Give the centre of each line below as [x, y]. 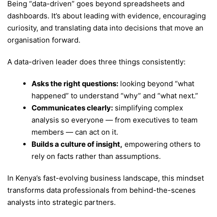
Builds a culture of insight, [77, 144]
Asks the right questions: [75, 83]
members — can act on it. [75, 132]
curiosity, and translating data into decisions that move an [105, 28]
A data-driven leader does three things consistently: [96, 62]
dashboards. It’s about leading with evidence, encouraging [107, 16]
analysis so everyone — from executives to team [115, 120]
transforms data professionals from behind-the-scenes [101, 190]
